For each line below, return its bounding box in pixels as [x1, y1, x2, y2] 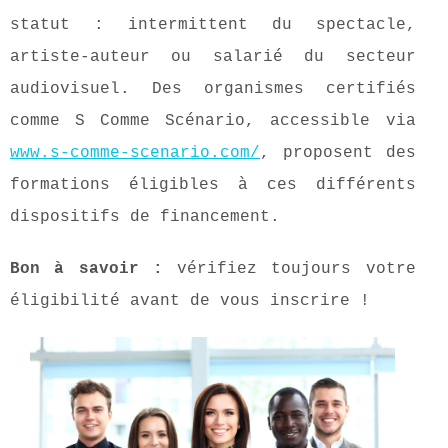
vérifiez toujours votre [162, 260, 416, 279]
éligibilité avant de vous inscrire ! [10, 292, 370, 311]
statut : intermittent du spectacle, [10, 16, 416, 35]
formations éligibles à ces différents [10, 176, 416, 195]
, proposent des [260, 144, 416, 163]
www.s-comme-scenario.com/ [10, 144, 260, 163]
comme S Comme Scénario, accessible [10, 112, 386, 131]
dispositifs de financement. [10, 208, 280, 227]
